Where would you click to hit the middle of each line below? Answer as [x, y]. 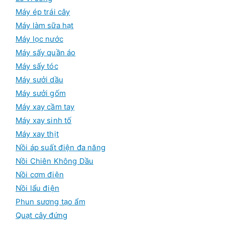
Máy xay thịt [37, 134]
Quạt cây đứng [42, 215]
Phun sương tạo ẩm [50, 201]
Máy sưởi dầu [39, 79]
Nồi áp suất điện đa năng [61, 147]
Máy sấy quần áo [46, 52]
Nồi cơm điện [40, 174]
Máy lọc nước [39, 39]
